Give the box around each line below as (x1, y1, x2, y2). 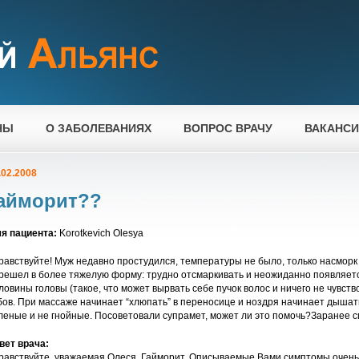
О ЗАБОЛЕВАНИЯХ (46, 122, 151, 135)
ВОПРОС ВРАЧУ (184, 122, 272, 135)
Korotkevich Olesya (57, 228, 143, 239)
